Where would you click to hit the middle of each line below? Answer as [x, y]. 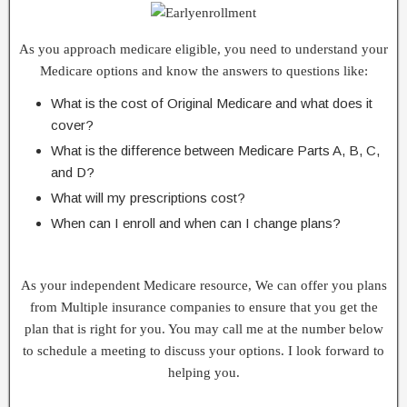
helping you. [203, 372]
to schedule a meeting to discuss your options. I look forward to [203, 351]
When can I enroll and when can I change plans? [196, 223]
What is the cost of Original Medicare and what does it [212, 103]
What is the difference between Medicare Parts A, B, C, [215, 150]
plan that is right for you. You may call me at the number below [203, 329]
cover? [72, 125]
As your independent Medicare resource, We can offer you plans [203, 285]
